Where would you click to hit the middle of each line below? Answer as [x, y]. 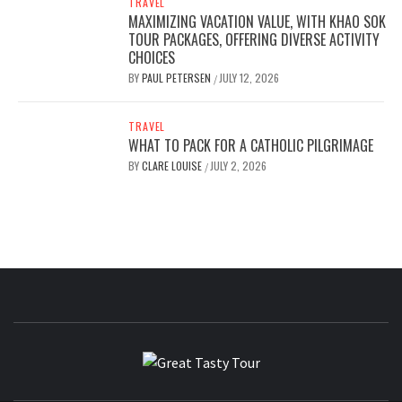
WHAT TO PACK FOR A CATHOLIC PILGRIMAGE [251, 146]
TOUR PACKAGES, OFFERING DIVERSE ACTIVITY [254, 40]
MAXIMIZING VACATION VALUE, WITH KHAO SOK [258, 22]
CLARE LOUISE [174, 166]
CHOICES [152, 58]
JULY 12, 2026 [249, 78]
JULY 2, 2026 [239, 166]
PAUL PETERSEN [178, 78]
